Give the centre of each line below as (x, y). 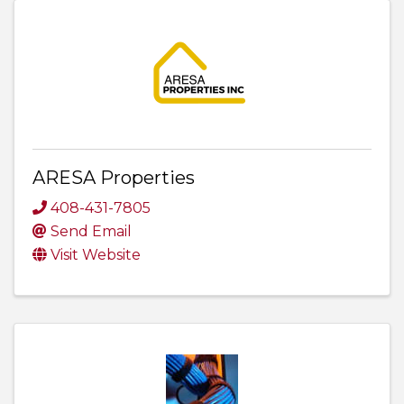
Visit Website (96, 255)
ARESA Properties (114, 178)
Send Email (91, 232)
